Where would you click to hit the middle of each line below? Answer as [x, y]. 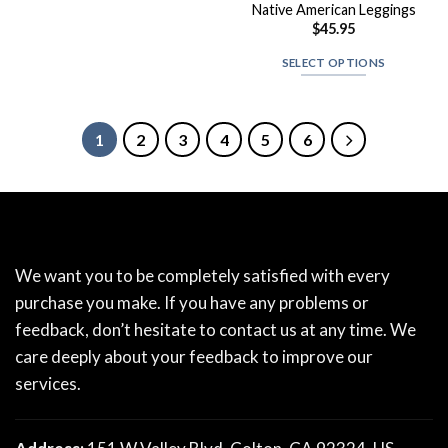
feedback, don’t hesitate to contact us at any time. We [215, 330]
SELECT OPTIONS [333, 62]
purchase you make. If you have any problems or [192, 303]
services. [48, 384]
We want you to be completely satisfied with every [202, 276]
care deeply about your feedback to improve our [194, 357]
